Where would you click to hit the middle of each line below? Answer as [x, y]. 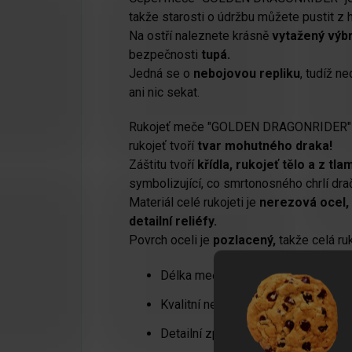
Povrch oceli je [171, 240]
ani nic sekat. [164, 92]
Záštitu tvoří [161, 164]
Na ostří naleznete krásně [200, 35]
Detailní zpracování [213, 333]
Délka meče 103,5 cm [220, 275]
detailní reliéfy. [173, 221]
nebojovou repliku [247, 73]
